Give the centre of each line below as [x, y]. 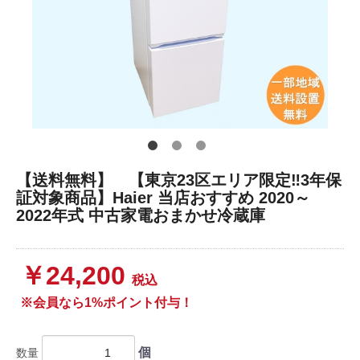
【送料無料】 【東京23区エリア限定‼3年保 [179, 180]
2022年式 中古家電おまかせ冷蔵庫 [141, 215]
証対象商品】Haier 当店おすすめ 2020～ [163, 198]
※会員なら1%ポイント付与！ [106, 303]
